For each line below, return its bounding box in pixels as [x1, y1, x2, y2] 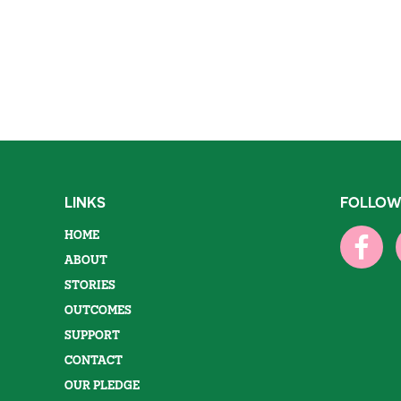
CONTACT [64, 353, 123, 367]
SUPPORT [64, 328, 120, 342]
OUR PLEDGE [64, 378, 140, 392]
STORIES [64, 277, 115, 292]
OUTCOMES [64, 303, 132, 317]
